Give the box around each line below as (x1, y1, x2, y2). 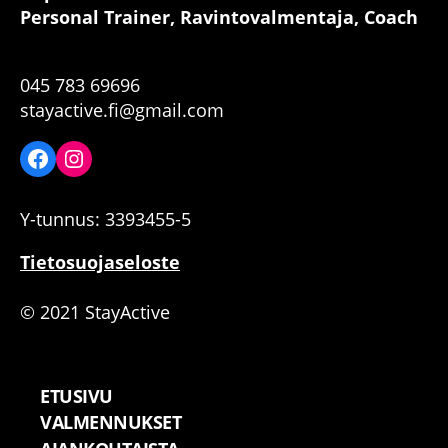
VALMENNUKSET (40, 410, 182, 435)
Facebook (25, 140, 132, 174)
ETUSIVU (40, 383, 113, 408)
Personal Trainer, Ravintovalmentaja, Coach (20, 5, 418, 30)
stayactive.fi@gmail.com (20, 98, 229, 123)
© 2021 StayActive (20, 300, 170, 325)
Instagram (61, 140, 173, 174)
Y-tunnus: (20, 207, 105, 232)
